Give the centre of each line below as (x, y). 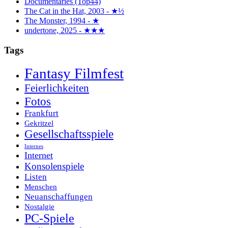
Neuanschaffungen (59, 197)
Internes (34, 147)
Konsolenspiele (54, 166)
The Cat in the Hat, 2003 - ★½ (74, 11)
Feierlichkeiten (57, 88)
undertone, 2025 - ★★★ (65, 30)
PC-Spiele (49, 218)
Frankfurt (41, 113)
